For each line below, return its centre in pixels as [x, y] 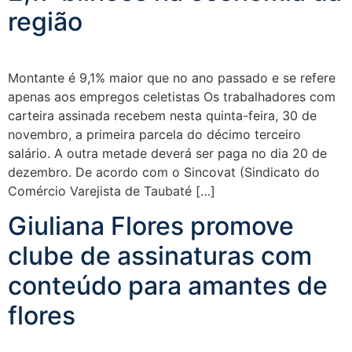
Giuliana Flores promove [151, 226]
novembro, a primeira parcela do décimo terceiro [154, 134]
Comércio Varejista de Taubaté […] [112, 191]
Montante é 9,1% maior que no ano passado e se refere [172, 78]
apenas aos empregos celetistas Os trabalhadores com [172, 97]
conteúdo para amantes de [168, 286]
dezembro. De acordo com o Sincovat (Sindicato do [164, 172]
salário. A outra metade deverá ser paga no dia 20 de [167, 153]
